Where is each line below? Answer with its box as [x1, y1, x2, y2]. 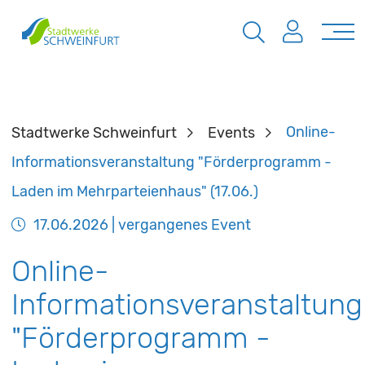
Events [207, 123, 255, 141]
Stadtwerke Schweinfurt [11, 123, 177, 141]
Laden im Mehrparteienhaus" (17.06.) [11, 182, 258, 200]
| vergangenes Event [108, 216, 251, 234]
